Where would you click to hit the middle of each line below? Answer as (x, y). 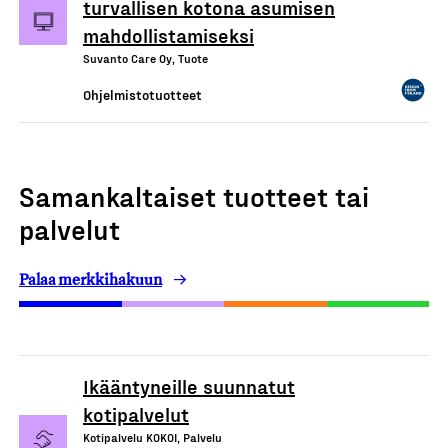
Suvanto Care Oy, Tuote (145, 57)
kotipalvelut (136, 413)
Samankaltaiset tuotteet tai (194, 195)
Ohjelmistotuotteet (142, 94)
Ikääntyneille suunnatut (189, 385)
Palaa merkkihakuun (90, 279)
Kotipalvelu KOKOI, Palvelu (152, 436)
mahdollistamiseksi (168, 34)
